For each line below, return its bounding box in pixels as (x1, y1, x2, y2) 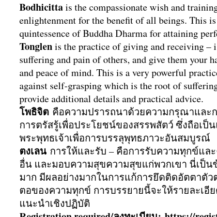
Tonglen (19, 39, 52, 53)
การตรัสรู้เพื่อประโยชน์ (19, 118, 116, 131)
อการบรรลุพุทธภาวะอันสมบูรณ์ (79, 131, 210, 144)
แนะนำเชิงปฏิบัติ (19, 197, 90, 210)
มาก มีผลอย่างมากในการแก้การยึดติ (19, 170, 171, 184)
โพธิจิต (19, 105, 52, 119)
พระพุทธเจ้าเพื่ (19, 131, 79, 144)
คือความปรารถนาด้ (52, 105, 134, 118)
